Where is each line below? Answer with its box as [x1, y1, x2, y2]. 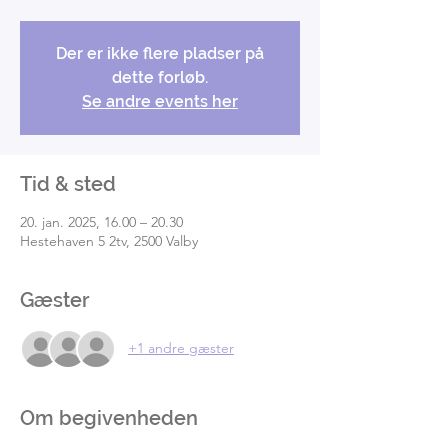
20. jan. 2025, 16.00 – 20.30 [20, 212, 183, 231]
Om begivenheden [20, 405, 198, 430]
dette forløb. [112, 67, 208, 87]
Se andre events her [82, 91, 238, 111]
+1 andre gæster [128, 339, 234, 358]
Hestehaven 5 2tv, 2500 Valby [20, 231, 198, 250]
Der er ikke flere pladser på [56, 43, 264, 63]
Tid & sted [20, 171, 116, 196]
